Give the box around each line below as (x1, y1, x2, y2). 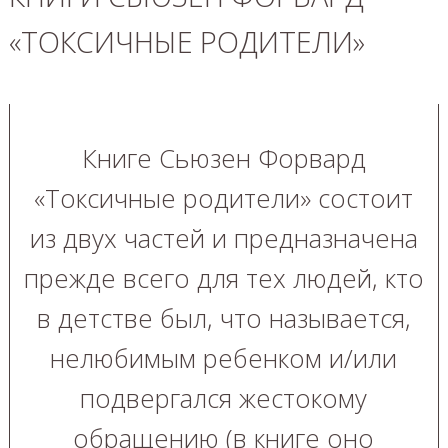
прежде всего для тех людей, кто (23, 261, 424, 297)
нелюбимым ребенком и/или (50, 341, 398, 377)
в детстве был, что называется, (36, 301, 411, 337)
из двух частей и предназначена (29, 221, 418, 257)
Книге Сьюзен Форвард (81, 141, 366, 177)
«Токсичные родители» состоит (34, 181, 414, 217)
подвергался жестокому (80, 381, 368, 417)
